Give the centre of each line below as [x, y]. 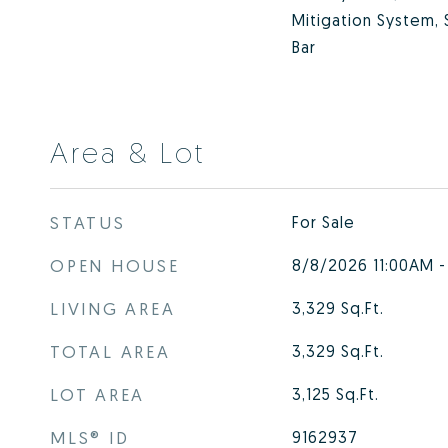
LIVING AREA [113, 308]
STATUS [88, 222]
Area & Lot [128, 151]
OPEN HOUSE [115, 265]
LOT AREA [97, 394]
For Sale [323, 222]
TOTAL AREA [110, 351]
